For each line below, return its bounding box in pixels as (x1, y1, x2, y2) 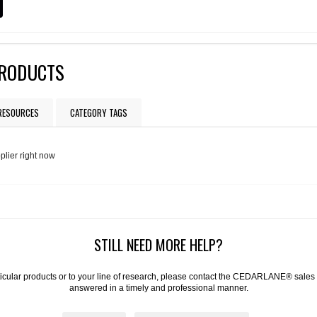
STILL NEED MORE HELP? (94, 234, 223, 255)
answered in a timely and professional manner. (69, 282, 248, 293)
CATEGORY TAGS (70, 105, 128, 120)
